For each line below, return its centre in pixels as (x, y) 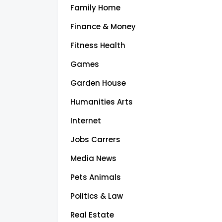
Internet (86, 120)
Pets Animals (96, 177)
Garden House (98, 83)
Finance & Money (103, 26)
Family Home (95, 7)
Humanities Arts (102, 102)
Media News (93, 158)
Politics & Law (97, 196)
